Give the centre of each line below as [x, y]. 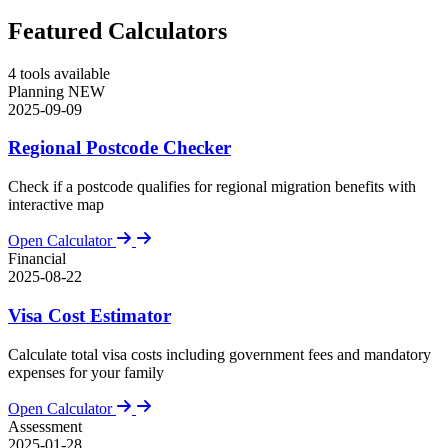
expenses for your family [86, 372]
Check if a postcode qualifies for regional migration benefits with [212, 187]
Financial [37, 259]
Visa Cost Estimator [89, 315]
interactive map [56, 205]
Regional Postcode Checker [119, 148]
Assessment [45, 426]
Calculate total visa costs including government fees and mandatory [219, 354]
